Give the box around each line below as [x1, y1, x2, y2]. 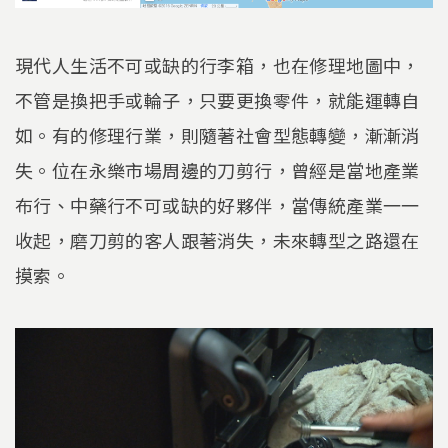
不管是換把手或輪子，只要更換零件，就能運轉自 [15, 87, 420, 114]
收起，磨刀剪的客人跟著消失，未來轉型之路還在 [15, 227, 420, 254]
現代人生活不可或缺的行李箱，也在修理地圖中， [15, 52, 420, 79]
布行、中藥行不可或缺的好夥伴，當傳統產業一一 [15, 192, 420, 219]
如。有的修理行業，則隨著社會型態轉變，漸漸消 [15, 122, 420, 149]
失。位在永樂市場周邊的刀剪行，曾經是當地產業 [15, 157, 420, 184]
